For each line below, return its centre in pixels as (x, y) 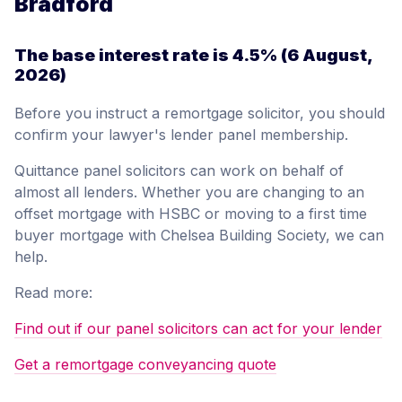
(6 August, (325, 56)
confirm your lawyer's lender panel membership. (181, 134)
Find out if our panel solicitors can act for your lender (198, 328)
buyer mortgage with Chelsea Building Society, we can (199, 235)
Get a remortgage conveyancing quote (145, 364)
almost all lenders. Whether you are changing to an (189, 192)
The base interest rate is (123, 56)
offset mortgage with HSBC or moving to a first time (191, 213)
